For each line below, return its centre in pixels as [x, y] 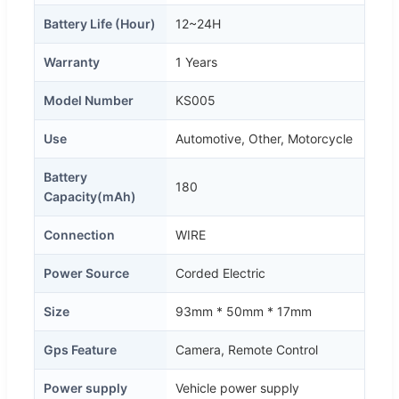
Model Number [89, 100]
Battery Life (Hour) [100, 23]
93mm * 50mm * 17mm [244, 311]
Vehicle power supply [237, 387]
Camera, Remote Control [247, 349]
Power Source [86, 273]
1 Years [196, 61]
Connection [79, 234]
